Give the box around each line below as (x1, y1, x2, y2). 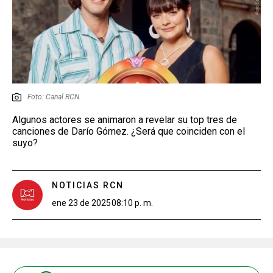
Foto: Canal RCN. (27, 92, 81, 101)
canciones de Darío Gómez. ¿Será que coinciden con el (12, 125, 245, 137)
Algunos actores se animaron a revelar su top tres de (12, 113, 237, 126)
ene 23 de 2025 (52, 197, 111, 208)
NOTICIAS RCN (52, 180, 124, 190)
